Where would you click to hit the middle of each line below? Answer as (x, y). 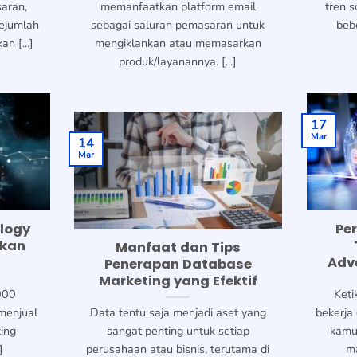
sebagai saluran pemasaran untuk (178, 25)
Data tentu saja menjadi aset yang (178, 313)
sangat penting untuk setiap (178, 331)
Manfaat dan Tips (178, 248)
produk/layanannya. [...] (178, 62)
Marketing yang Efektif (178, 281)
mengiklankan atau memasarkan (178, 43)
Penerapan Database (178, 265)
